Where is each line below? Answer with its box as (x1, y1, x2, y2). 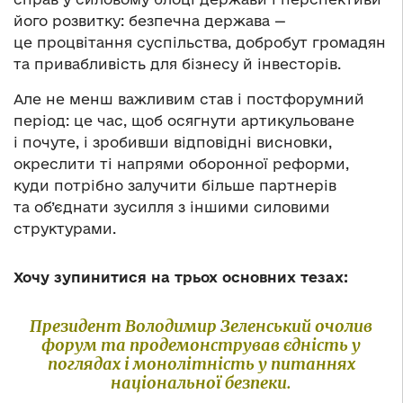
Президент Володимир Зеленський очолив (30, 316, 372, 337)
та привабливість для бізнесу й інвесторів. (13, 56, 341, 73)
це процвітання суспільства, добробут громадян (13, 34, 386, 51)
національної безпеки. (111, 372, 291, 394)
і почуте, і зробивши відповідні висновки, (13, 134, 332, 151)
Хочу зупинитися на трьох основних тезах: (13, 269, 348, 286)
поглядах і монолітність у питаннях (47, 354, 355, 375)
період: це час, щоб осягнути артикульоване (13, 112, 354, 130)
